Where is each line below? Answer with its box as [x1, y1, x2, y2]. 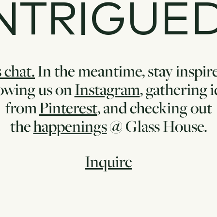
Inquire [85, 151, 132, 172]
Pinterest [39, 97, 97, 119]
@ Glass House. [109, 115, 207, 137]
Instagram [74, 78, 140, 100]
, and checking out [97, 97, 212, 119]
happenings [33, 115, 107, 137]
